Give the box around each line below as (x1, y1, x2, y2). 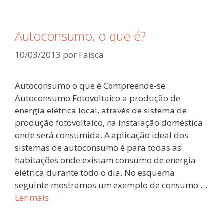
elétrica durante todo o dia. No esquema (15, 167, 175, 178)
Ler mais (15, 192, 49, 203)
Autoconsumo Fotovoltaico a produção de (15, 92, 180, 104)
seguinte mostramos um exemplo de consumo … (15, 179, 207, 191)
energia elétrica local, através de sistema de (15, 105, 187, 116)
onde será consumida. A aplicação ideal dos (15, 129, 188, 141)
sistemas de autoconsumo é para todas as (15, 142, 181, 153)
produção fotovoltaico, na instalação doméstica (15, 117, 203, 128)
